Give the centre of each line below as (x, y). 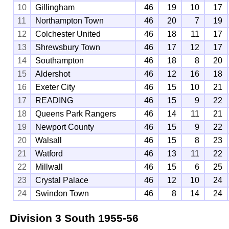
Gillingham (55, 7)
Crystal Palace (62, 180)
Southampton (60, 60)
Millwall (49, 167)
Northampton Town (70, 20)
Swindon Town (62, 193)
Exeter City (55, 87)
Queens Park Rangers (76, 113)
